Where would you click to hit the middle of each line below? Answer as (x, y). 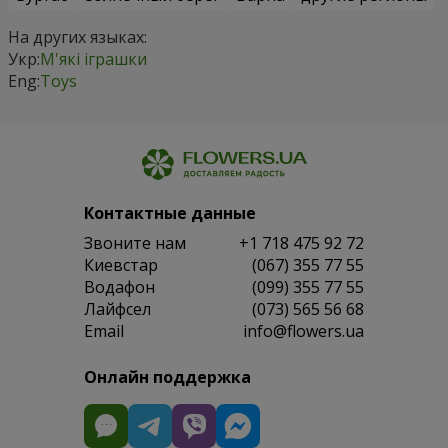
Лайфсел (117, 309)
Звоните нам (135, 243)
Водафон (119, 287)
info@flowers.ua (303, 331)
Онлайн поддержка (167, 377)
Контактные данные (170, 213)
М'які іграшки (93, 59)
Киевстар (121, 265)
